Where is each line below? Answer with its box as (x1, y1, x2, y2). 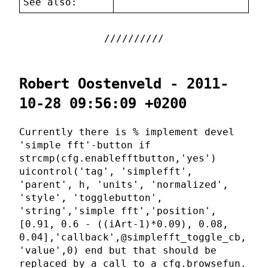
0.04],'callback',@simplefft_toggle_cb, (19, 232, 246, 243)
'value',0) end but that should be (19, 245, 217, 257)
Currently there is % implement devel (19, 126, 234, 138)
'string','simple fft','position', (19, 205, 217, 217)
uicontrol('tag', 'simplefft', (19, 166, 193, 178)
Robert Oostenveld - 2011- (19, 75, 229, 93)
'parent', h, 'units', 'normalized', (19, 179, 229, 191)
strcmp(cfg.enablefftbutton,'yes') (19, 153, 217, 165)
